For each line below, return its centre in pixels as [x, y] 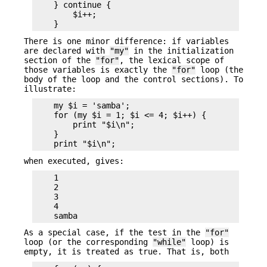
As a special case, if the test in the [114, 233]
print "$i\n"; [85, 125]
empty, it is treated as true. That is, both [126, 252]
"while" [169, 242]
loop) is [207, 242]
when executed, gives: [74, 161]
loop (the [219, 69]
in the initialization [181, 50]
